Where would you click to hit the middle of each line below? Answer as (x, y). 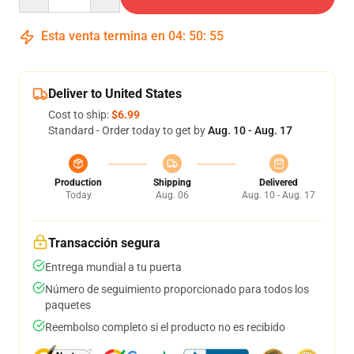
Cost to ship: (80, 115)
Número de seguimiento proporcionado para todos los (177, 289)
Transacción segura (104, 243)
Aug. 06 (172, 195)
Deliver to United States (115, 94)
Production (78, 183)
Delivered (279, 183)
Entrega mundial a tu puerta (113, 267)
